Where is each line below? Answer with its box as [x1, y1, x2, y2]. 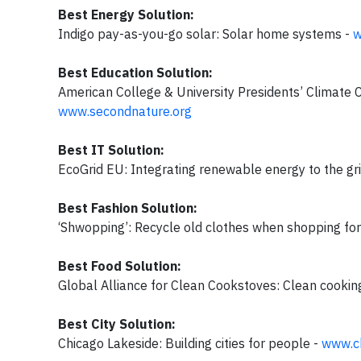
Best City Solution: [58, 316, 176, 332]
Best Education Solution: [58, 64, 213, 81]
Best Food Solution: [58, 258, 181, 274]
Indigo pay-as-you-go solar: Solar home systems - [58, 26, 353, 42]
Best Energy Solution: [58, 6, 194, 23]
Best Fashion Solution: [58, 200, 197, 216]
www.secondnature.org [58, 103, 192, 119]
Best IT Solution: [58, 142, 164, 158]
